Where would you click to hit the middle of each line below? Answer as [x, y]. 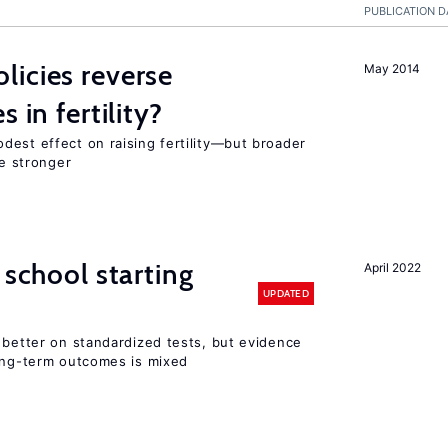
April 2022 [392, 267]
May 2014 [392, 68]
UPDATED [285, 293]
